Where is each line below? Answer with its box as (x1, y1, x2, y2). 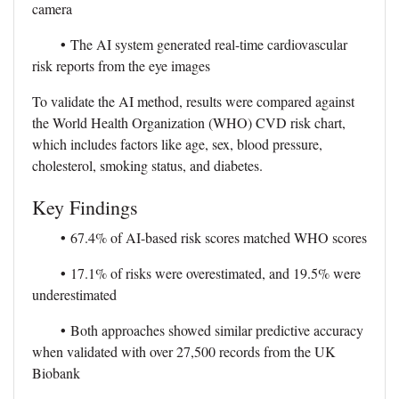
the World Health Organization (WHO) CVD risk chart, (32, 112, 346, 132)
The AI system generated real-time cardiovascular (70, 34, 347, 53)
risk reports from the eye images (32, 55, 210, 75)
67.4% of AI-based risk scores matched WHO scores (70, 227, 367, 247)
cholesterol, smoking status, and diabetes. (32, 155, 263, 175)
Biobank (32, 362, 80, 382)
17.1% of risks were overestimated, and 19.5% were (70, 263, 361, 282)
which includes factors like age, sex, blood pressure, (32, 134, 322, 153)
